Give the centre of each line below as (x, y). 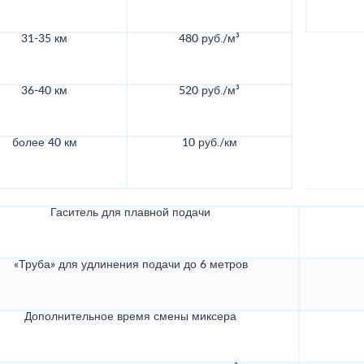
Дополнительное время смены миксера (130, 317)
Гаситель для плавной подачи (130, 213)
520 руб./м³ (209, 91)
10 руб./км (209, 143)
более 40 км (44, 143)
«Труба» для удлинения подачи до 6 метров (130, 265)
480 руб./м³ (209, 39)
